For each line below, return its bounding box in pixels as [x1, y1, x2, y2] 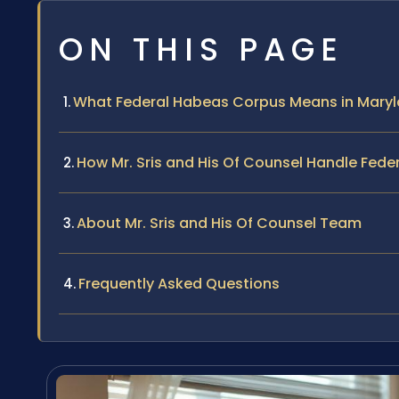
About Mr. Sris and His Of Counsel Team [77, 213, 362, 234]
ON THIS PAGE [59, 28, 344, 72]
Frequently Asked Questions [78, 273, 280, 295]
